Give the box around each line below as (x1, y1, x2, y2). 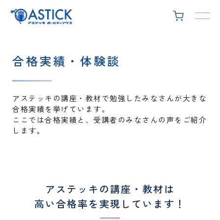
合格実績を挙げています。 (12, 104, 110, 114)
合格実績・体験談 (12, 52, 121, 69)
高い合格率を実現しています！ (34, 196, 186, 211)
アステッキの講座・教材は (45, 182, 175, 196)
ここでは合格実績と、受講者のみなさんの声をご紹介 (12, 114, 207, 125)
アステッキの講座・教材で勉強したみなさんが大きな (12, 93, 207, 103)
